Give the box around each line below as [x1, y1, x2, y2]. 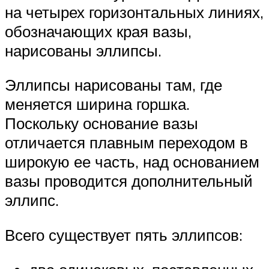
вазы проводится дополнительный [5, 171, 253, 191]
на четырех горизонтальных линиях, [5, 2, 264, 22]
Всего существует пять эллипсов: [5, 225, 243, 244]
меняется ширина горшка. [5, 94, 190, 114]
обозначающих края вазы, [5, 21, 192, 41]
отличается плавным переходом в [5, 133, 248, 153]
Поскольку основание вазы [5, 113, 198, 133]
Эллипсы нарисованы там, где [5, 75, 222, 95]
